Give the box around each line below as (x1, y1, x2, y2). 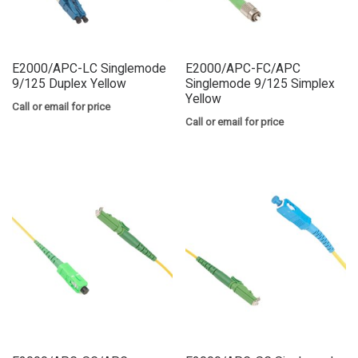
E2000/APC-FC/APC (185, 61, 301, 77)
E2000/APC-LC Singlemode (12, 61, 166, 77)
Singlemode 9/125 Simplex (185, 76, 336, 92)
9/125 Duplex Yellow (12, 76, 126, 92)
